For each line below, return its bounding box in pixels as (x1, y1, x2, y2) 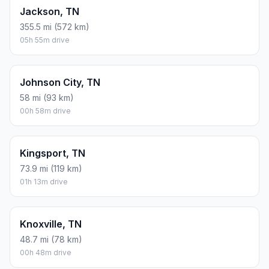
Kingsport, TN (20, 147, 85, 160)
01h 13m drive (20, 177, 68, 187)
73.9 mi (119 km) (20, 163, 82, 174)
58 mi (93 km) (20, 92, 74, 103)
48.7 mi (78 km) (20, 234, 82, 245)
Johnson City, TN (20, 76, 100, 89)
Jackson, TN (20, 5, 79, 18)
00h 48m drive (20, 248, 71, 258)
